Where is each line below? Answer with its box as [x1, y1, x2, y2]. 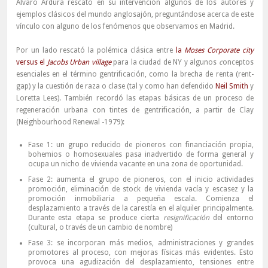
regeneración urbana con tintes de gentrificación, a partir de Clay [16, 106, 254, 115]
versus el [16, 58, 47, 67]
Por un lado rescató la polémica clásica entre [16, 46, 176, 55]
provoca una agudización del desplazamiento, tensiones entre [28, 258, 254, 267]
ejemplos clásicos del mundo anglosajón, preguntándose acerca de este [16, 10, 254, 19]
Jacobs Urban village [47, 58, 111, 67]
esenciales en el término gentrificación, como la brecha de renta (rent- [16, 70, 254, 79]
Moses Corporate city [184, 46, 254, 55]
